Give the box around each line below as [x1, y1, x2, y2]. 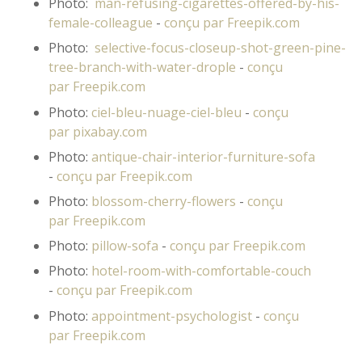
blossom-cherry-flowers [88, 192, 236, 210]
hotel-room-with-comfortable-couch [91, 262, 311, 280]
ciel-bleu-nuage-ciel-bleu [91, 103, 245, 121]
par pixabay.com [48, 122, 147, 141]
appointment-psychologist [91, 306, 255, 325]
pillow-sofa [91, 237, 158, 255]
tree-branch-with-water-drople [48, 58, 236, 77]
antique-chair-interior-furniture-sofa [91, 147, 315, 166]
